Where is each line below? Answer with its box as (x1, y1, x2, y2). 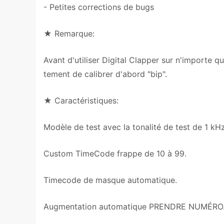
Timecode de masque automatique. (43, 175, 177, 185)
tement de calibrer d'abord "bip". (43, 69, 167, 79)
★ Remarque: (43, 28, 94, 38)
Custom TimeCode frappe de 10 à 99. (43, 148, 186, 158)
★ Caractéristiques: (43, 95, 118, 105)
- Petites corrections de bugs (43, 2, 154, 12)
